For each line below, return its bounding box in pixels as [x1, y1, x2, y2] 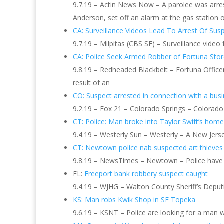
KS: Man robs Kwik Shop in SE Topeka [73, 195, 195, 204]
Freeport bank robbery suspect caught [84, 169, 208, 178]
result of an [73, 78, 110, 87]
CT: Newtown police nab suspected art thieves [73, 143, 223, 152]
